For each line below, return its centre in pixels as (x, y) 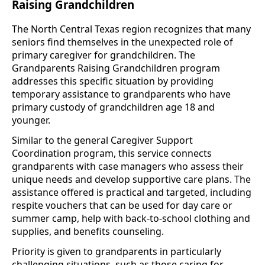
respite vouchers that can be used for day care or (122, 206)
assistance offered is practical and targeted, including (132, 193)
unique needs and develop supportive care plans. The (131, 180)
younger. (31, 120)
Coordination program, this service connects (112, 153)
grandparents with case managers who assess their (128, 167)
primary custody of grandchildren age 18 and (113, 107)
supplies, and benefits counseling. (88, 232)
